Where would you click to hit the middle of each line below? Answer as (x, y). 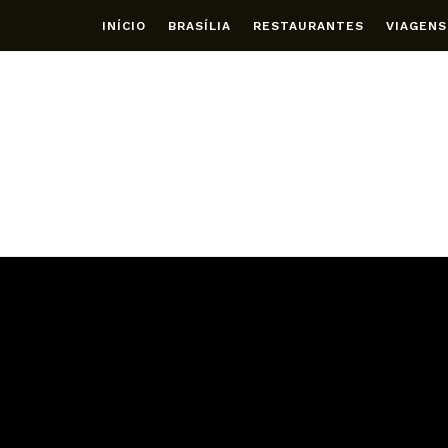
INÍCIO (124, 25)
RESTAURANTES (308, 25)
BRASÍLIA (199, 25)
